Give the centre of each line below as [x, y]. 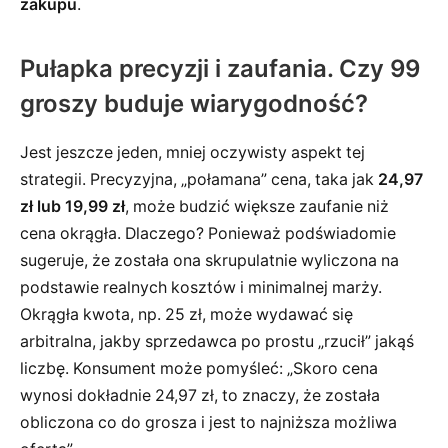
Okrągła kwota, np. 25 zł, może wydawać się [186, 314]
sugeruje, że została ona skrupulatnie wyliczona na [209, 260]
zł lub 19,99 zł [72, 206]
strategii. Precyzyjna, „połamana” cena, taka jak [199, 179]
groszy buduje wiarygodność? [194, 103]
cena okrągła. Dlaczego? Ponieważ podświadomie [208, 233]
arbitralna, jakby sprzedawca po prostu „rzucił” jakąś [217, 341]
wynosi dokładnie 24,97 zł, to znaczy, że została [200, 395]
